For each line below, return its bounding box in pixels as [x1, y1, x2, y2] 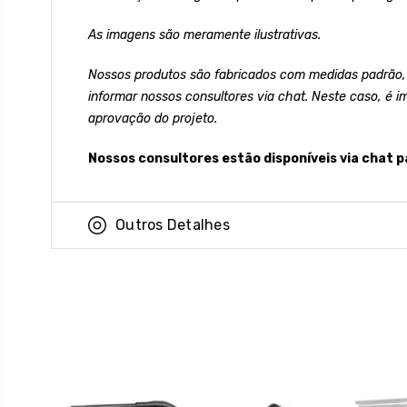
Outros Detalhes [115, 215, 230, 233]
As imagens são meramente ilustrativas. [88, 26, 321, 43]
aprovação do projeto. [88, 110, 217, 126]
